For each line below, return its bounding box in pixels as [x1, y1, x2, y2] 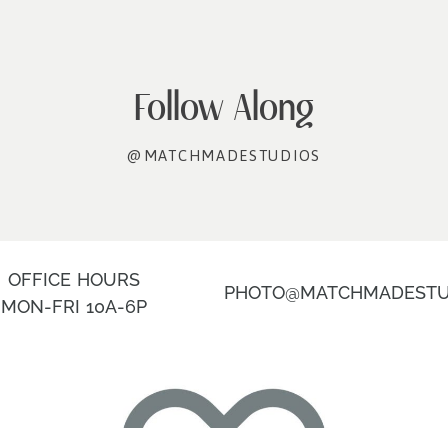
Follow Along [134, 82, 314, 130]
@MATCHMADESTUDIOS [127, 140, 321, 170]
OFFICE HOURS [7, 269, 141, 291]
